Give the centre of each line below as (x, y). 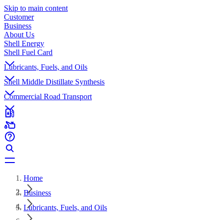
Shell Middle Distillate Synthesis (54, 82)
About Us (19, 35)
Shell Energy (24, 43)
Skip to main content (36, 8)
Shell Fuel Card (28, 52)
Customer (19, 17)
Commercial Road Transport (48, 96)
